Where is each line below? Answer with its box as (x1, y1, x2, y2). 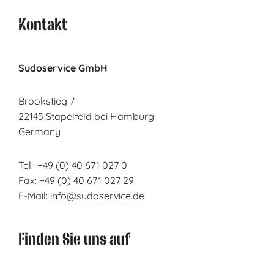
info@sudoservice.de (50, 189, 144, 202)
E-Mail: (18, 189, 50, 202)
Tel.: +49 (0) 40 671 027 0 (18, 158, 127, 171)
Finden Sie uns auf (18, 229, 130, 248)
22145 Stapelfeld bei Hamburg (18, 110, 154, 123)
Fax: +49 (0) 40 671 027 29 (18, 174, 134, 187)
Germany (18, 125, 61, 138)
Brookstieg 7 (18, 95, 75, 108)
